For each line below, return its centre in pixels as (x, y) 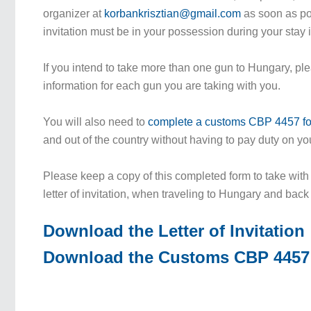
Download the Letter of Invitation (174, 231)
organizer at (74, 14)
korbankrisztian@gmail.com (173, 14)
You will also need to (96, 122)
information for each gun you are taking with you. (162, 86)
